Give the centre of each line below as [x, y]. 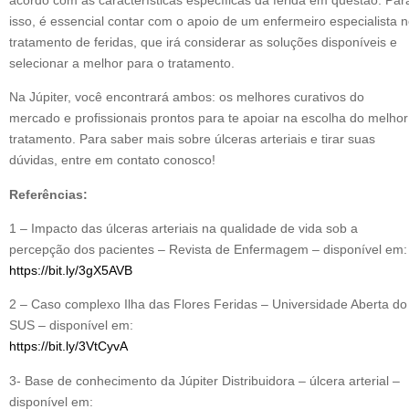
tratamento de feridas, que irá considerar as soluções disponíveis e [203, 42]
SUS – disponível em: [71, 325]
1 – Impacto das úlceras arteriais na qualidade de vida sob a [184, 228]
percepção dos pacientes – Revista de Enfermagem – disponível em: [208, 249]
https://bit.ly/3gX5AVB [71, 270]
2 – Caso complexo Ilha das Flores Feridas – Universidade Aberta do [208, 304]
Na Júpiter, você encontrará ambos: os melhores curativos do [187, 97]
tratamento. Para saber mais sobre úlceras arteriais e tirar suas [192, 139]
